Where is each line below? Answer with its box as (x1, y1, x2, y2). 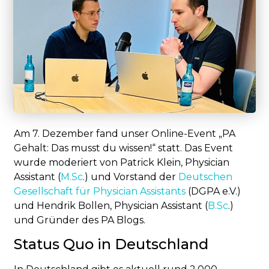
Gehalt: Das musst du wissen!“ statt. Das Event (14, 142, 234, 154)
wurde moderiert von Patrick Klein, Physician (14, 156, 230, 168)
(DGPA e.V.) (186, 185, 241, 197)
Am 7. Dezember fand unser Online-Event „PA (14, 127, 236, 139)
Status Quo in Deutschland (14, 235, 209, 253)
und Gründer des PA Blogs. (14, 214, 146, 226)
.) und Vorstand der (83, 171, 179, 183)
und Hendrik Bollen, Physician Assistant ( (14, 199, 208, 211)
